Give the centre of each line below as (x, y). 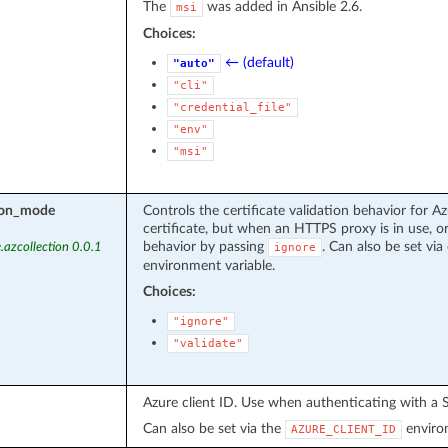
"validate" (207, 343)
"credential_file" (232, 107)
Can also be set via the (213, 428)
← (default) (259, 62)
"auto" (193, 63)
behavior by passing (205, 246)
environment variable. (208, 265)
